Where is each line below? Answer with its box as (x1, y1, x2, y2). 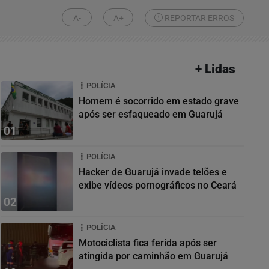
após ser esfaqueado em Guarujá (79, 109, 223, 120)
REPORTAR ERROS (163, 13, 234, 23)
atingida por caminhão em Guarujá (79, 250, 228, 262)
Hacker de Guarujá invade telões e (79, 166, 227, 178)
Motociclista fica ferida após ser (79, 237, 217, 249)
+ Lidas (195, 62, 236, 76)
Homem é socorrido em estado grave (79, 95, 239, 107)
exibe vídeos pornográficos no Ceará (79, 180, 237, 191)
